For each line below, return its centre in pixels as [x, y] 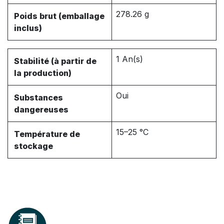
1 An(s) [129, 59]
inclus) [28, 28]
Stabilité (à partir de [55, 61]
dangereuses [41, 110]
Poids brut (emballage [59, 16]
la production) [43, 73]
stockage [33, 146]
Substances [38, 98]
